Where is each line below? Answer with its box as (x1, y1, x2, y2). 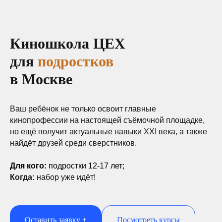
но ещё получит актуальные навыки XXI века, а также (10, 127, 207, 136)
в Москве (10, 71, 72, 87)
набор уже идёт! (37, 173, 96, 181)
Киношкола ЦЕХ (10, 35, 125, 52)
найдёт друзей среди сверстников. (10, 139, 137, 147)
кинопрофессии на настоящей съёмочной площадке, (10, 116, 205, 124)
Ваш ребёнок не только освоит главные (10, 105, 156, 113)
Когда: (10, 173, 35, 181)
